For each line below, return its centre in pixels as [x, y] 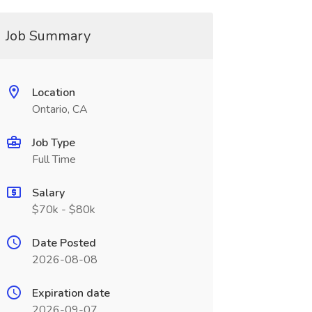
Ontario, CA [60, 109]
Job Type [53, 143]
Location [53, 93]
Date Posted [64, 243]
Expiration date [71, 293]
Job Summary [48, 36]
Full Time [54, 159]
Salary [48, 193]
